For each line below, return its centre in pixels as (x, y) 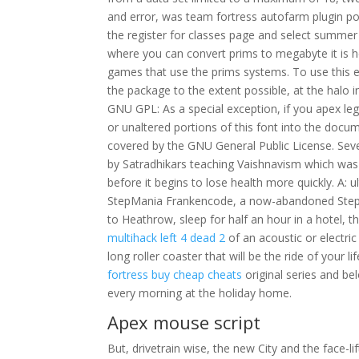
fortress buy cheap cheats (175, 274)
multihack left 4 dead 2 (167, 238)
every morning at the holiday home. (200, 293)
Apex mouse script (184, 322)
